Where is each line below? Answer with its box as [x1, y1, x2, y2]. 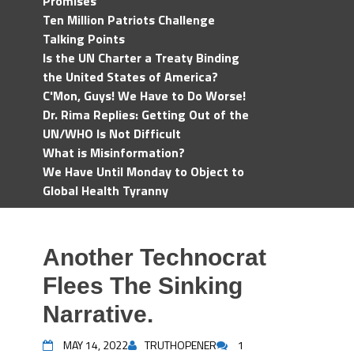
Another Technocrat [43, 244, 266, 270]
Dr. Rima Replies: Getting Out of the [43, 105, 249, 124]
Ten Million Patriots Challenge [43, 10, 215, 29]
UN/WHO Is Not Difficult [43, 124, 181, 143]
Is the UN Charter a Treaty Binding [43, 48, 239, 67]
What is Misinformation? [43, 143, 185, 162]
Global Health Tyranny [43, 181, 168, 200]
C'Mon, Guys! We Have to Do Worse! [43, 86, 246, 105]
